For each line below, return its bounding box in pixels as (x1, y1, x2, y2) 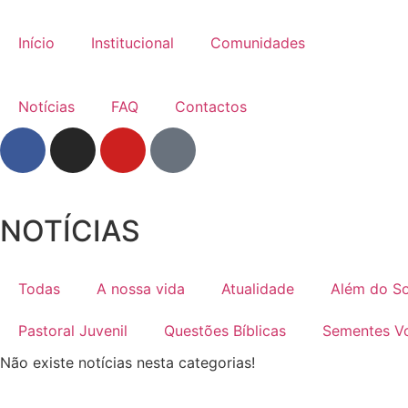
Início (18, 34, 55, 52)
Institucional (91, 34, 174, 52)
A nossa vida (97, 280, 185, 298)
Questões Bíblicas (164, 321, 286, 340)
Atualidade (221, 280, 294, 298)
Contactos (175, 97, 247, 116)
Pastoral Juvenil (18, 321, 127, 340)
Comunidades (210, 34, 305, 52)
